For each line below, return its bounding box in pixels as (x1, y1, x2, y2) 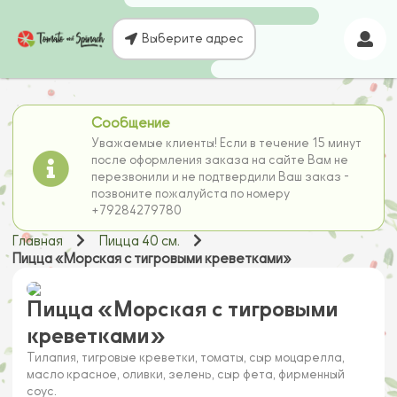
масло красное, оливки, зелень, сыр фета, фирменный (27, 368, 345, 382)
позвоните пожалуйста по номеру (91, 187, 291, 201)
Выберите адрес (141, 32, 244, 45)
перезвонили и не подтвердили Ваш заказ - (91, 170, 350, 184)
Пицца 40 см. (98, 233, 180, 250)
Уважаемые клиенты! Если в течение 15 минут (91, 136, 362, 151)
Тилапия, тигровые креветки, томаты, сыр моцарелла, (27, 351, 345, 365)
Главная (12, 233, 63, 250)
